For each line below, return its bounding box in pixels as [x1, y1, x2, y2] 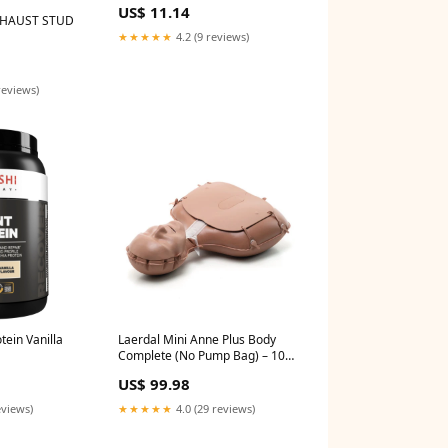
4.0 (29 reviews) [173, 400, 255, 416]
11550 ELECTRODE [118, 362, 223, 380]
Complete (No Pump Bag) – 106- [118, 346, 296, 364]
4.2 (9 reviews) [173, 29, 249, 45]
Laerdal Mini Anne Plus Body [118, 330, 276, 348]
